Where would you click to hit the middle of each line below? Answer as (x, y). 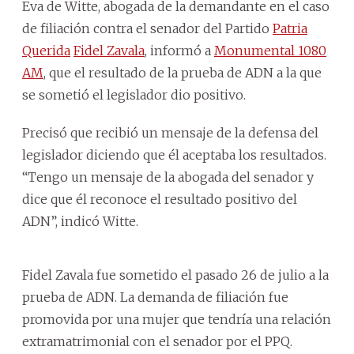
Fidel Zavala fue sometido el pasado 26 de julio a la (175, 275)
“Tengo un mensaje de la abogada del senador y (168, 177)
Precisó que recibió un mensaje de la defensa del (170, 132)
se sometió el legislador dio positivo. (134, 94)
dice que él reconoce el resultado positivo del (160, 199)
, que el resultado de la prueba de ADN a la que (183, 72)
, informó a (179, 50)
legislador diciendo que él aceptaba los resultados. (174, 154)
